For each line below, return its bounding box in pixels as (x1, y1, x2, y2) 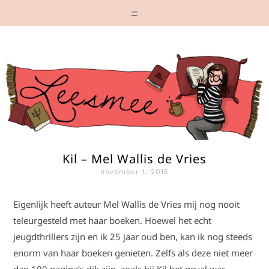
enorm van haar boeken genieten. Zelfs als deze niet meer (13, 247, 253, 259)
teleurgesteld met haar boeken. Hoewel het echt (13, 214, 212, 226)
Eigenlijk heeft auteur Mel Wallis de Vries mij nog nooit (13, 198, 240, 210)
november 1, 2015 (100, 168, 169, 176)
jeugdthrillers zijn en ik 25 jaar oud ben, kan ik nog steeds (13, 231, 253, 243)
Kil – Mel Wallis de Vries (62, 151, 207, 167)
